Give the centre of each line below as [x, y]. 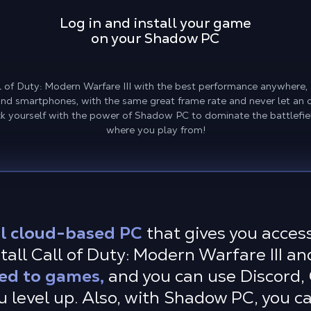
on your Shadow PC [155, 38]
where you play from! [155, 130]
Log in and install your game [155, 23]
